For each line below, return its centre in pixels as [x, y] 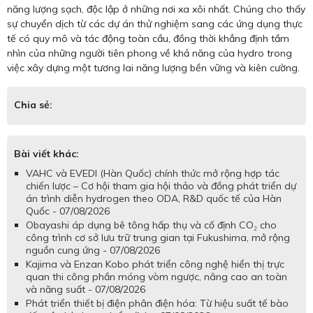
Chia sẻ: [33, 105]
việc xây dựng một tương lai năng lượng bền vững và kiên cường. [153, 68]
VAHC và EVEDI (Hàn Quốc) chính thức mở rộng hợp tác [153, 174]
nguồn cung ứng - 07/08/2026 [93, 250]
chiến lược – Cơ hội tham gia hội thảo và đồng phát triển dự [161, 186]
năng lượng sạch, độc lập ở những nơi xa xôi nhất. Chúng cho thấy [156, 9]
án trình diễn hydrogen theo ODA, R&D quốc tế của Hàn [154, 199]
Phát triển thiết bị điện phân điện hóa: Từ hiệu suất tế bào [157, 304]
